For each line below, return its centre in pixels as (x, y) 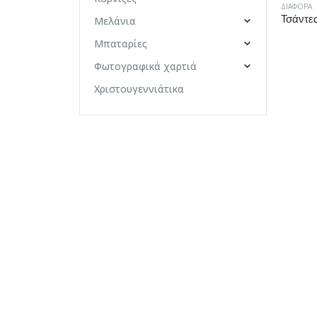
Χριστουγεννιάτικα (139, 88)
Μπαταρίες (121, 43)
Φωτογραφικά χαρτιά (145, 66)
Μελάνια (115, 21)
